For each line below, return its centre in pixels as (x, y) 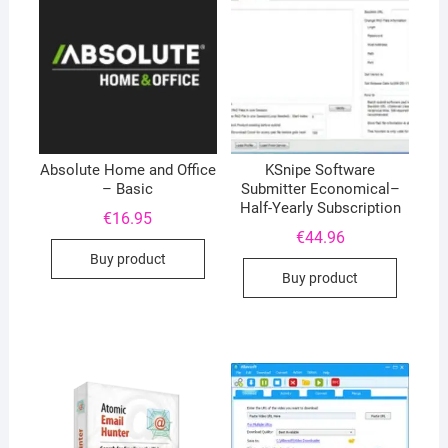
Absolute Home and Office (127, 170)
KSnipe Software (320, 170)
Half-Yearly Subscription (320, 208)
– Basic (128, 189)
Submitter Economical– (320, 189)
